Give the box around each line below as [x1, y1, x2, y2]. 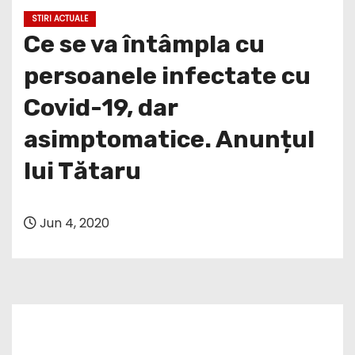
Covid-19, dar [24, 93, 177, 122]
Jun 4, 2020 [36, 213, 109, 232]
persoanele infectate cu [24, 61, 311, 90]
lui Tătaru [24, 156, 141, 185]
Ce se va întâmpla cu [24, 29, 265, 59]
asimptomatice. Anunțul [24, 124, 315, 154]
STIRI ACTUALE [32, 12, 88, 25]
